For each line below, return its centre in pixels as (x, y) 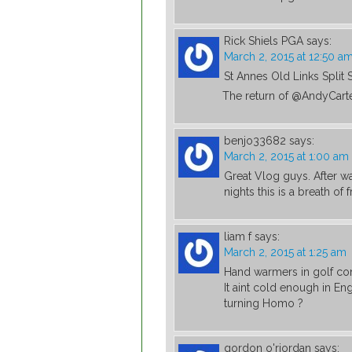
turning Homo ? (264, 304)
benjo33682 (255, 141)
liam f (238, 237)
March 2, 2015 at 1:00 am (286, 157)
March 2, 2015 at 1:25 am (285, 253)
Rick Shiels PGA (264, 41)
